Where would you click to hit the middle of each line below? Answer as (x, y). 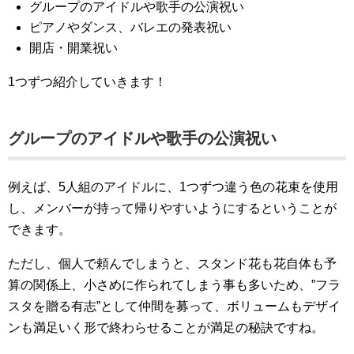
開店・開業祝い (74, 48)
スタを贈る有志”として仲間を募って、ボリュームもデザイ (174, 306)
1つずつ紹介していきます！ (87, 82)
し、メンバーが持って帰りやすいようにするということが (172, 208)
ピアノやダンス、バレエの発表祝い (131, 27)
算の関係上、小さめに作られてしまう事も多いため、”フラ (174, 285)
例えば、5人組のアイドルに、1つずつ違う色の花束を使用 (173, 187)
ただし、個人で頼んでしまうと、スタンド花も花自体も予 (172, 264)
